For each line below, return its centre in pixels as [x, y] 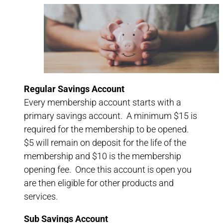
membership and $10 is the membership [103, 156]
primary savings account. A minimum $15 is [111, 115]
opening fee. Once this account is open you [108, 169]
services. [41, 196]
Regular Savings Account [74, 89]
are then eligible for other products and [99, 183]
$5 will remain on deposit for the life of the [105, 142]
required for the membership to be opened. [107, 129]
